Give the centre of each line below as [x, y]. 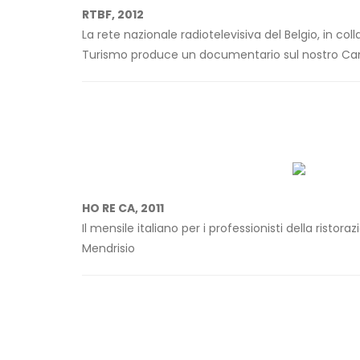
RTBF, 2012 [113, 15]
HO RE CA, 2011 [123, 209]
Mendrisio [108, 249]
